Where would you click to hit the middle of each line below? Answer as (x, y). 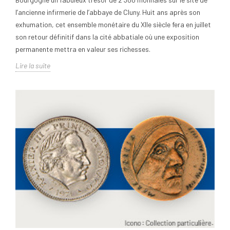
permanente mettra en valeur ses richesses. (83, 49)
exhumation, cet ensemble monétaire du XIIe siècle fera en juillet (113, 25)
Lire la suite (33, 66)
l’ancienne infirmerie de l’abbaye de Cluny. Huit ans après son (108, 12)
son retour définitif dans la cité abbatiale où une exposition (107, 37)
